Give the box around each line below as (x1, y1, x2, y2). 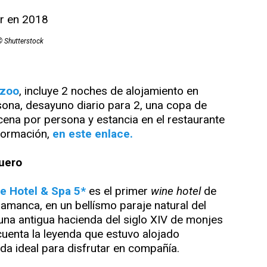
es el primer (89, 184, 151, 198)
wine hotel (151, 184, 201, 198)
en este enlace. (52, 127, 133, 141)
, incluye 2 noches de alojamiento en (19, 84, 198, 98)
